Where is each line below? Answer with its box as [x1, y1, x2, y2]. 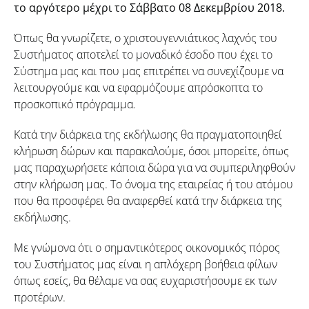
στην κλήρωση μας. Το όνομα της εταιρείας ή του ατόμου [14, 177, 293, 192]
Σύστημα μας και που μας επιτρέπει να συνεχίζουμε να [14, 63, 283, 79]
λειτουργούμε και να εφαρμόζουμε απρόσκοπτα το [14, 80, 263, 95]
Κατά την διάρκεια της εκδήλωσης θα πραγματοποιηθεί [14, 127, 282, 142]
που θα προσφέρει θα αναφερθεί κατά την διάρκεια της [14, 193, 282, 208]
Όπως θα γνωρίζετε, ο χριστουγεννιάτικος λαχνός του [14, 30, 277, 46]
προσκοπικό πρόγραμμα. [14, 97, 136, 112]
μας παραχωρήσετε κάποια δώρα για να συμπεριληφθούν [14, 160, 295, 175]
